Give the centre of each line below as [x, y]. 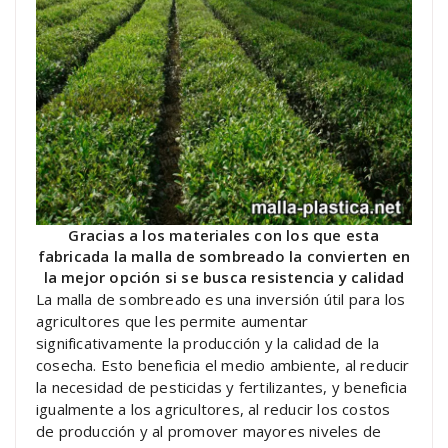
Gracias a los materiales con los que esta [224, 234]
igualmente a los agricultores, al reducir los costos [213, 408]
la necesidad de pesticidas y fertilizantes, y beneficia [222, 386]
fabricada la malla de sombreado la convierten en [224, 255]
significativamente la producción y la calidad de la [208, 342]
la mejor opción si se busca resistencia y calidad [224, 276]
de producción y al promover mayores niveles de [209, 430]
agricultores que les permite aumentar [172, 320]
